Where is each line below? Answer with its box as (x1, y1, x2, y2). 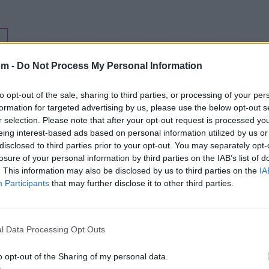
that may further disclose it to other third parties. (49, 178, 234, 188)
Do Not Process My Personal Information (17, 60, 202, 71)
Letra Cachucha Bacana (131, 192, 247, 204)
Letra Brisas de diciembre (131, 228, 253, 240)
